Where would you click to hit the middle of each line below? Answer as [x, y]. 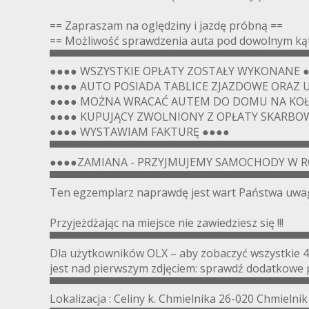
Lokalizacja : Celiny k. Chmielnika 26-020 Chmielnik [179, 298]
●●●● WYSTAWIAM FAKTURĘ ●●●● [140, 131]
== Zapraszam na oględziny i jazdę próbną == [166, 25]
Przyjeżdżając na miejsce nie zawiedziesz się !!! [167, 222]
